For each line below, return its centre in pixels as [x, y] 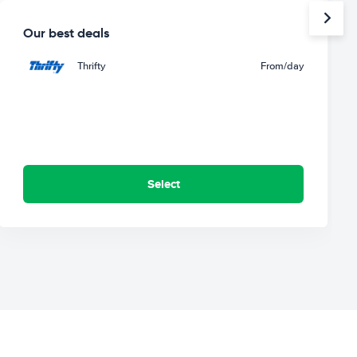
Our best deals [67, 33]
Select [163, 184]
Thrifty [92, 66]
